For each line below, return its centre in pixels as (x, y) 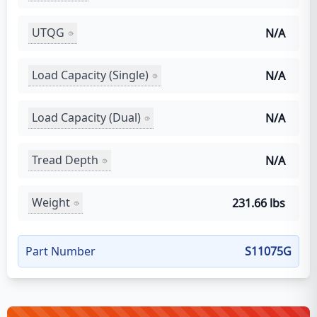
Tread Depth (65, 160)
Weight (51, 202)
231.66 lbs (259, 203)
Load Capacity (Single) (90, 75)
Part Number (60, 251)
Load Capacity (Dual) (86, 117)
